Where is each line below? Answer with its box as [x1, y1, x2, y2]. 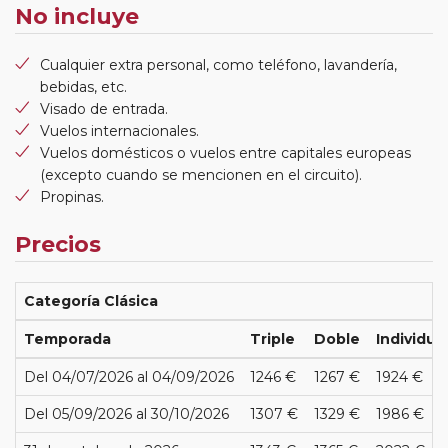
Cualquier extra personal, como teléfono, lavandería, [40, 55, 397, 74]
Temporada [24, 329, 111, 348]
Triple [250, 329, 295, 348]
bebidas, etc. [40, 77, 127, 96]
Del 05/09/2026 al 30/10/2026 [24, 404, 229, 423]
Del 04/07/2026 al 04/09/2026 [24, 367, 234, 386]
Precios [15, 230, 101, 258]
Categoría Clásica [24, 291, 158, 310]
